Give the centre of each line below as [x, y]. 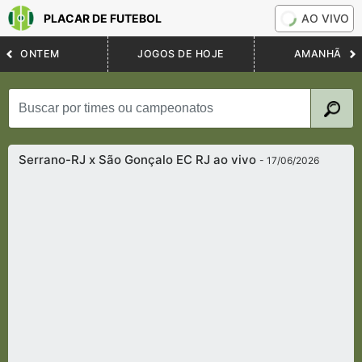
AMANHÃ [318, 54]
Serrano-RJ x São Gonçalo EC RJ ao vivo [139, 160]
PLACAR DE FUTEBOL [103, 19]
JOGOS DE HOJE [181, 54]
